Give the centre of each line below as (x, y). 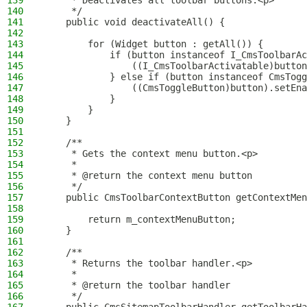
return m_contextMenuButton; (140, 219)
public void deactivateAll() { (134, 22)
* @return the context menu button (148, 175)
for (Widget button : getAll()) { (153, 44)
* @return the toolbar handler (137, 285)
